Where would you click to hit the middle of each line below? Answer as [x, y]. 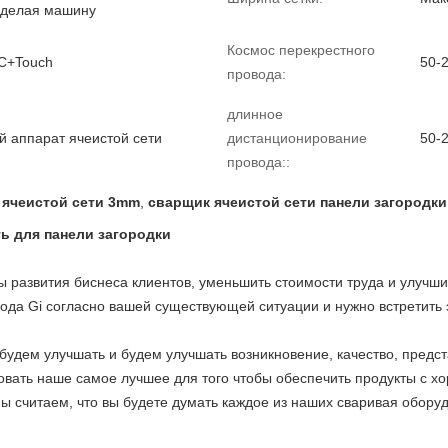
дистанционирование [297, 138]
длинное [255, 114]
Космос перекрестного [301, 50]
